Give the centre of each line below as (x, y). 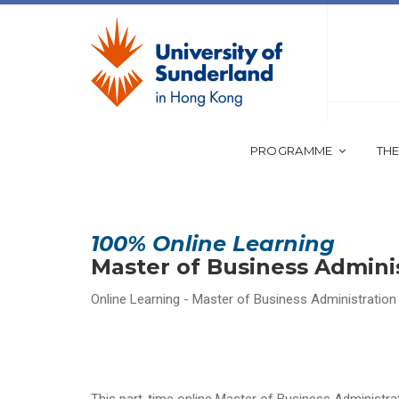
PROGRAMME (291, 151)
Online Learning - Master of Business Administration (244, 300)
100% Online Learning (213, 244)
